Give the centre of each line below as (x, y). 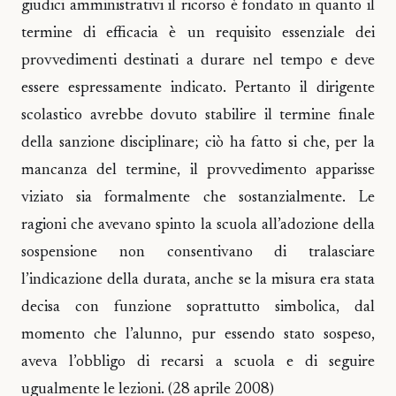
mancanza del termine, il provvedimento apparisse (198, 170)
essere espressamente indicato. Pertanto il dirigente (198, 88)
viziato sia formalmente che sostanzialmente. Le (198, 198)
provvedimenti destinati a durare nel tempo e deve (198, 61)
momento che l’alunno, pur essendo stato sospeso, (198, 335)
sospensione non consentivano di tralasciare (198, 252)
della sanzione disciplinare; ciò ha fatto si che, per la (198, 143)
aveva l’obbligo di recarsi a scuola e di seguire (198, 362)
